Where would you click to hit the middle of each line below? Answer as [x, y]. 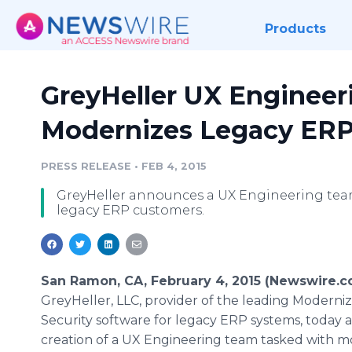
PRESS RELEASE [86, 166]
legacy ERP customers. [130, 210]
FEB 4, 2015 [174, 166]
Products [295, 29]
